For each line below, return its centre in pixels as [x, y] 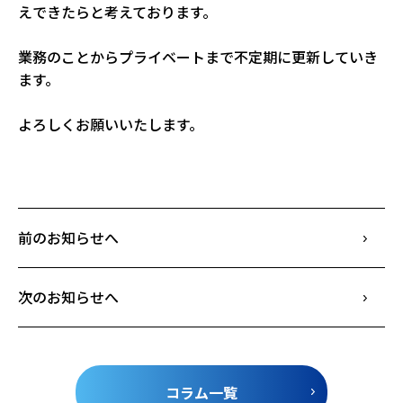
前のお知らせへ [68, 237]
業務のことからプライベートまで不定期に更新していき [198, 56]
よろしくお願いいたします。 [111, 124]
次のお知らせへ [68, 296]
